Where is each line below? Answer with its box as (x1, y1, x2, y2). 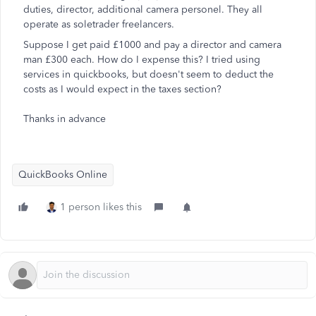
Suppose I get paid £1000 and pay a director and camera (23, 39, 281, 51)
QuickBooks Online (18, 169, 107, 181)
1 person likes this (60, 201, 142, 213)
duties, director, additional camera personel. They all (23, 4, 262, 16)
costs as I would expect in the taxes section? (23, 83, 221, 95)
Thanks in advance (23, 113, 109, 125)
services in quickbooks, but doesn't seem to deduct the (23, 68, 274, 80)
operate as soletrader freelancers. (23, 18, 174, 30)
